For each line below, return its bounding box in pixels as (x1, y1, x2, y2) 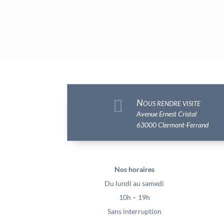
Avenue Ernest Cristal (136, 109, 196, 118)
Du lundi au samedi (104, 178, 164, 187)
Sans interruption (107, 206, 161, 215)
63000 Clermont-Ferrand (136, 120, 208, 129)
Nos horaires (114, 164, 154, 173)
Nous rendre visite (136, 96, 200, 108)
